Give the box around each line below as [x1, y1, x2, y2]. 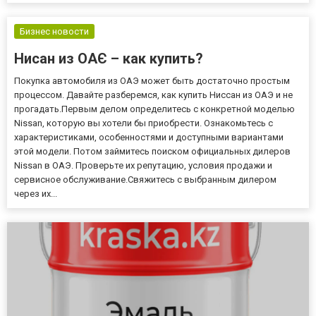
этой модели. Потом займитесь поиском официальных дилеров [14, 145, 291, 157]
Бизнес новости [20, 25, 89, 37]
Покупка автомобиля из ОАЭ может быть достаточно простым [14, 75, 290, 86]
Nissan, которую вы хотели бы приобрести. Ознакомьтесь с [14, 117, 273, 128]
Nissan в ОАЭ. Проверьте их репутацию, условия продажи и [14, 159, 272, 171]
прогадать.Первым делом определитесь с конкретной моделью [14, 103, 295, 114]
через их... [14, 188, 57, 199]
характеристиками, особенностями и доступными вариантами [14, 131, 284, 142]
